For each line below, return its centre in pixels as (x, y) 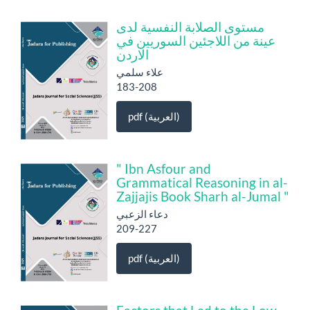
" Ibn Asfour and (164, 168)
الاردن (133, 54)
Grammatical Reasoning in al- (202, 182)
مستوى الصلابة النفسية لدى (190, 26)
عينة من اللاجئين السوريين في (196, 40)
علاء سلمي (140, 72)
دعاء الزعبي (142, 213)
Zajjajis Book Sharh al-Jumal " (203, 196)
